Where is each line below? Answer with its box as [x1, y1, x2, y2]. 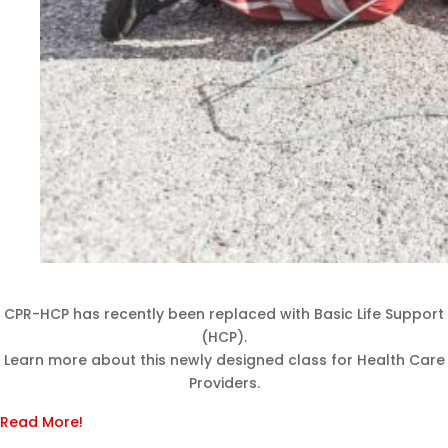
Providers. [188, 373, 260, 393]
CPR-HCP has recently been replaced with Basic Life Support [4, 304, 444, 324]
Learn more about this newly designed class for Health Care [3, 350, 445, 370]
